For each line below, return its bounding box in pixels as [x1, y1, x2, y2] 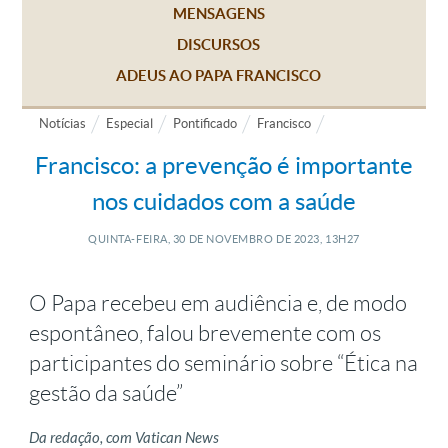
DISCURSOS [177, 36, 260, 53]
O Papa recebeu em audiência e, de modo [29, 291, 407, 316]
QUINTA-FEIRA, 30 [88, 233, 186, 245]
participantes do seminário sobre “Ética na [29, 351, 418, 376]
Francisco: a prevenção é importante [35, 152, 413, 179]
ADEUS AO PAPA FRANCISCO [116, 67, 321, 84]
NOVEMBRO [203, 233, 274, 245]
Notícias [39, 116, 86, 131]
